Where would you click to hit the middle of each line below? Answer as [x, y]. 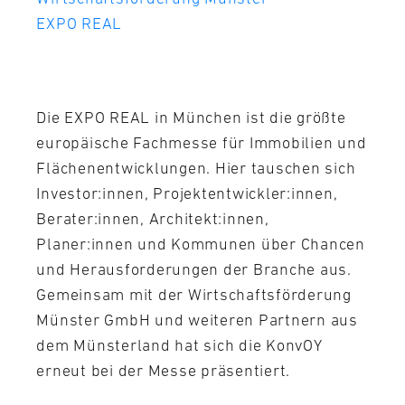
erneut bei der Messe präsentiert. [164, 370]
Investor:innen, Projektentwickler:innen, [187, 193]
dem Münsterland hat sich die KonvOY [179, 345]
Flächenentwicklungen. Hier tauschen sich [196, 168]
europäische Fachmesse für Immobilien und [202, 142]
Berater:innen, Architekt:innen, [153, 218]
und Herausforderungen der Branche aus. [194, 269]
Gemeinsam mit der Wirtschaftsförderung [194, 294]
